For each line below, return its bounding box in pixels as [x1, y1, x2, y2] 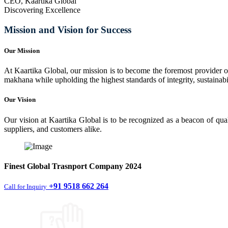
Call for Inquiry [4, 183, 47, 191]
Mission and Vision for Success [4, 24, 131, 35]
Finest [4, 161, 27, 170]
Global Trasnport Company [27, 161, 123, 170]
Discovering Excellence [4, 6, 80, 15]
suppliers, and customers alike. [4, 124, 102, 133]
